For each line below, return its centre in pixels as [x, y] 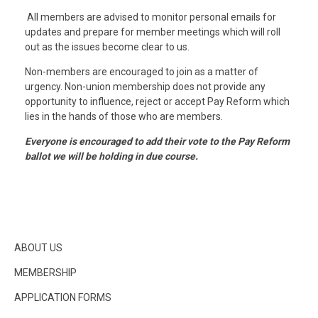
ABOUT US [38, 248]
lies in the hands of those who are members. [124, 116]
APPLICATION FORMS [63, 297]
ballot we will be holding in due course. [111, 156]
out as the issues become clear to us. [108, 47]
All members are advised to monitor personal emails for [150, 17]
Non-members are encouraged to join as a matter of [142, 72]
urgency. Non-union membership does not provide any [145, 87]
